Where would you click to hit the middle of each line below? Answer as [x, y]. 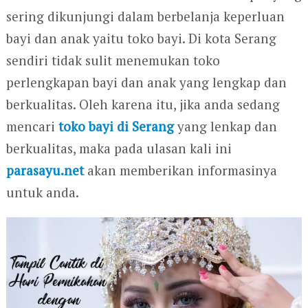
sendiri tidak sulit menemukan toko [113, 60]
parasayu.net [45, 170]
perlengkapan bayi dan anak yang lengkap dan [146, 82]
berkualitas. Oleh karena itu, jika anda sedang [143, 104]
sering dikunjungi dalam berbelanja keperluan [145, 16]
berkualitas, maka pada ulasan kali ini [119, 148]
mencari [32, 126]
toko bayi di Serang [116, 126]
